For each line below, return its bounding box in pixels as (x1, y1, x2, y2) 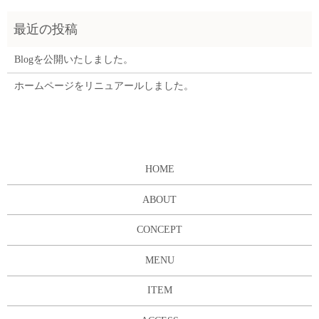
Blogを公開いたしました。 (14, 54, 133, 66)
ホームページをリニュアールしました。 (14, 80, 194, 92)
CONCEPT (137, 224, 182, 236)
